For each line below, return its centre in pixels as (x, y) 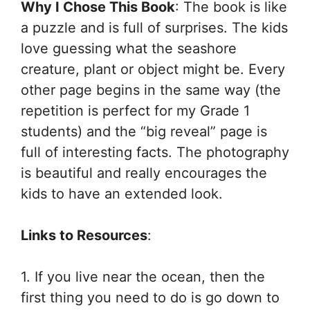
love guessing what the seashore (129, 48)
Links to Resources (84, 235)
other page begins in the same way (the (151, 90)
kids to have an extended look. (122, 193)
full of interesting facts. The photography (155, 152)
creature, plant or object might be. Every (153, 69)
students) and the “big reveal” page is (144, 131)
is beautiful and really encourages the (144, 173)
